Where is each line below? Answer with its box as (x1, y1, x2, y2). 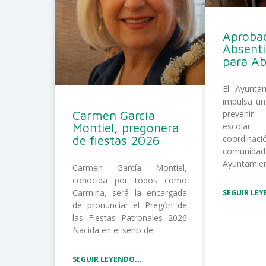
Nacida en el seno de (72, 224, 153, 236)
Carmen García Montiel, (72, 161, 188, 173)
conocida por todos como (72, 174, 188, 186)
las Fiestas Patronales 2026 (72, 211, 188, 223)
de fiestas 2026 (72, 132, 160, 147)
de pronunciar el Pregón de (72, 199, 188, 211)
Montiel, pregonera (72, 120, 179, 135)
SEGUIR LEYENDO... (72, 254, 142, 264)
